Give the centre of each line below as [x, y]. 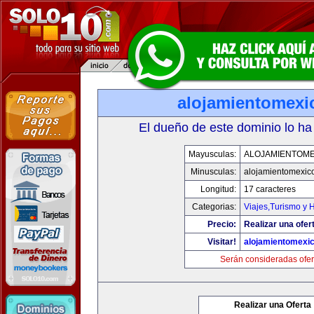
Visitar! [221, 242]
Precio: [221, 224]
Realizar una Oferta [273, 305]
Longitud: [218, 189]
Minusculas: [213, 172]
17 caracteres [269, 189]
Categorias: [214, 207]
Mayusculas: [212, 154]
